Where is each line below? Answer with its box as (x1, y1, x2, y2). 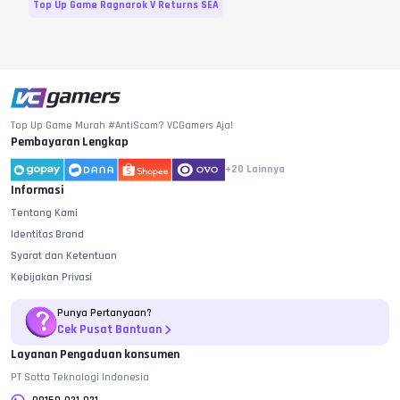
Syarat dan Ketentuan (11, 249, 117, 263)
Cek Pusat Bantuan (57, 321, 162, 338)
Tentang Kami (11, 206, 78, 221)
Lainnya (246, 162, 285, 177)
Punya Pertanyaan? (57, 306, 152, 321)
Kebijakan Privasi (11, 271, 92, 285)
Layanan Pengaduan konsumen (11, 346, 179, 363)
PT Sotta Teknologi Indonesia (11, 371, 149, 385)
